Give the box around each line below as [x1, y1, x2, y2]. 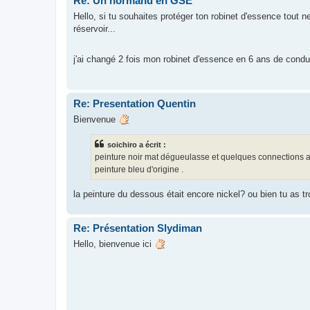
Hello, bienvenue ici [73, 238, 154, 249]
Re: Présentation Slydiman [73, 222, 202, 235]
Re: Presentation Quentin [73, 98, 196, 109]
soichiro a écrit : [107, 140, 166, 149]
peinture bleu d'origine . [95, 164, 183, 174]
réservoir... [73, 23, 116, 34]
